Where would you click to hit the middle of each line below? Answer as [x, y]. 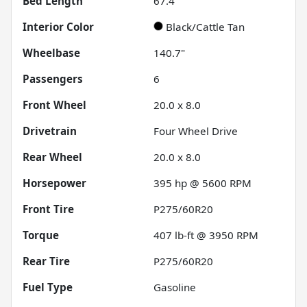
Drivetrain [50, 131]
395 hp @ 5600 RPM [202, 183]
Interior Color [58, 26]
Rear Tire [46, 261]
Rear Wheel [52, 157]
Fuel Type [48, 287]
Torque [41, 235]
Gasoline [175, 287]
